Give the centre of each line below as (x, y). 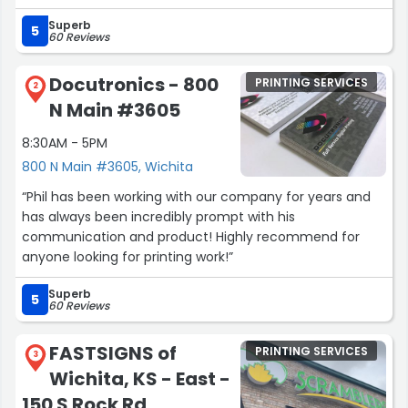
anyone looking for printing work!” (127, 257)
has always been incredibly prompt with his (158, 217)
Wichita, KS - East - (140, 378)
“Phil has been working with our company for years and (196, 197)
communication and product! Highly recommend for (191, 237)
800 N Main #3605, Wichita (107, 167)
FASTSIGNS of (113, 354)
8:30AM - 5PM (65, 143)
